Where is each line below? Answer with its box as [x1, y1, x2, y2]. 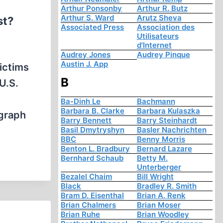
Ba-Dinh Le [61, 97, 101, 107]
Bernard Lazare [136, 144, 192, 154]
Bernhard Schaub [61, 153, 124, 163]
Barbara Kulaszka [136, 106, 200, 116]
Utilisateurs [136, 31, 179, 41]
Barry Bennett [61, 115, 112, 125]
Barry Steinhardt [136, 115, 197, 125]
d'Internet [136, 40, 172, 50]
